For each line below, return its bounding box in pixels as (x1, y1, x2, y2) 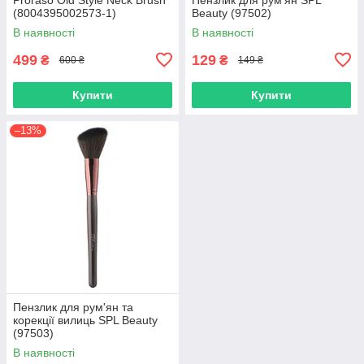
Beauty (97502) (192, 6, 271, 19)
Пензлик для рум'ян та (13, 300, 133, 314)
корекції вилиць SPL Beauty (13, 313, 158, 327)
